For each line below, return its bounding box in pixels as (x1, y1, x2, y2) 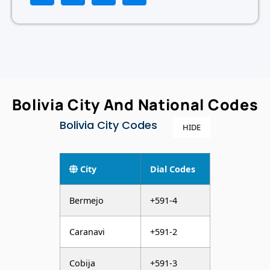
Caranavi (69, 225, 105, 237)
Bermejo (69, 194, 104, 206)
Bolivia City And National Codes (11, 93, 259, 115)
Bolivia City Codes (59, 117, 157, 133)
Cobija (69, 257, 95, 269)
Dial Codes (149, 163, 195, 175)
